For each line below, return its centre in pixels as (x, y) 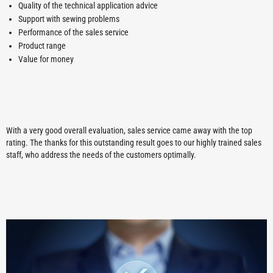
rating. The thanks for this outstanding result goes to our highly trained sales (134, 142)
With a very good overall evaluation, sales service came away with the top (129, 130)
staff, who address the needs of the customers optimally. (101, 154)
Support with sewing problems (69, 19)
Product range (42, 45)
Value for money (46, 59)
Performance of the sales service (73, 32)
